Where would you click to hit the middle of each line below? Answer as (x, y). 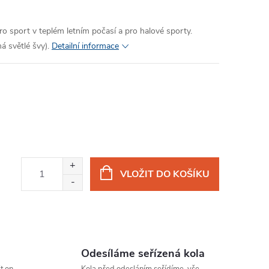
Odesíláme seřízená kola (143, 253)
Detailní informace (85, 46)
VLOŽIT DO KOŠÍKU (165, 174)
